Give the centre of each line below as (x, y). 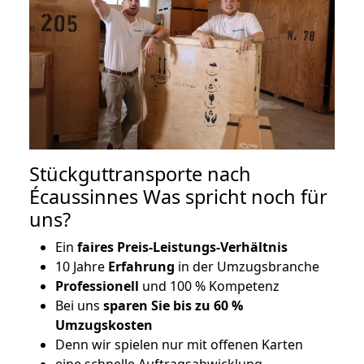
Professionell (97, 286)
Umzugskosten (104, 325)
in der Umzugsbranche (247, 267)
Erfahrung (141, 267)
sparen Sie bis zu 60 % (173, 306)
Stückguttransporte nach (140, 174)
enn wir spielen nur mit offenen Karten (184, 345)
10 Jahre (82, 267)
